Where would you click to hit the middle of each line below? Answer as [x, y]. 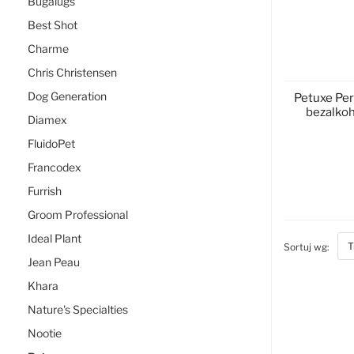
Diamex [47, 120]
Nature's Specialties [78, 309]
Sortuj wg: [306, 247]
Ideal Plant [55, 238]
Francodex [55, 167]
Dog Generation [67, 96]
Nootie [45, 333]
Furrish [45, 191]
